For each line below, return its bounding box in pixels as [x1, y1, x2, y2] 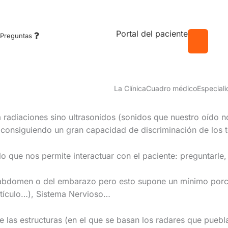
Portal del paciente [116, 28, 188, 39]
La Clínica [114, 84, 146, 93]
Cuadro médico [146, 84, 197, 93]
